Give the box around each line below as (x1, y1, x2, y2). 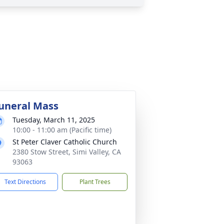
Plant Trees (79, 177, 110, 186)
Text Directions (4, 177, 46, 186)
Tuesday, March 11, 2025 (12, 115, 95, 124)
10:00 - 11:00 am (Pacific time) (12, 125, 111, 134)
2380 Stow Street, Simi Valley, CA (12, 147, 121, 156)
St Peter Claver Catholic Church (12, 137, 117, 146)
